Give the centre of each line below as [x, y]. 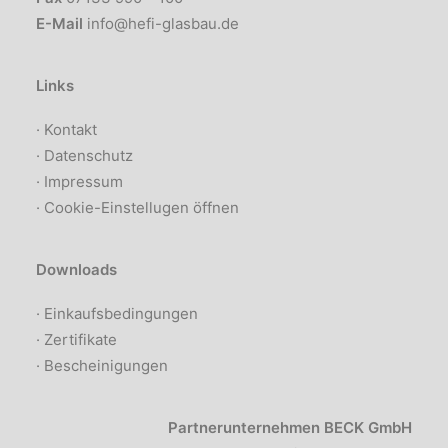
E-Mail [59, 23]
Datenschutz [88, 155]
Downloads [76, 269]
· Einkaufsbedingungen [117, 313]
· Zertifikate [76, 339]
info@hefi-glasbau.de [161, 23]
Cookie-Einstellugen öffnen [141, 207]
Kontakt [70, 129]
